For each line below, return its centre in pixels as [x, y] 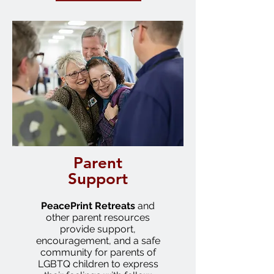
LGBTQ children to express [98, 264]
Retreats [116, 206]
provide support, [98, 229]
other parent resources [98, 217]
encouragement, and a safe [98, 241]
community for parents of [98, 252]
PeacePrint [67, 206]
